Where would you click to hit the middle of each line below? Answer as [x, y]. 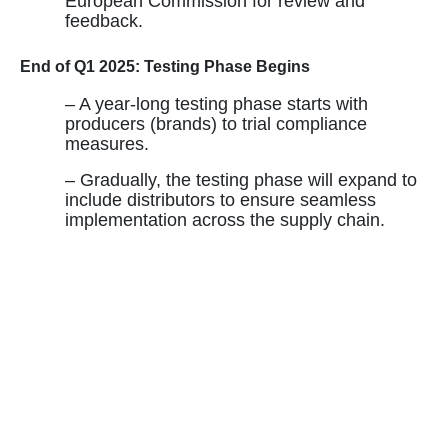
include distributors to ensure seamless [220, 200]
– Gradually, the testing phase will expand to [241, 180]
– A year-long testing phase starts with [216, 104]
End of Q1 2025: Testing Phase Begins [165, 67]
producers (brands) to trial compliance [216, 124]
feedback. [104, 21]
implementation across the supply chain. [225, 220]
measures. [107, 144]
